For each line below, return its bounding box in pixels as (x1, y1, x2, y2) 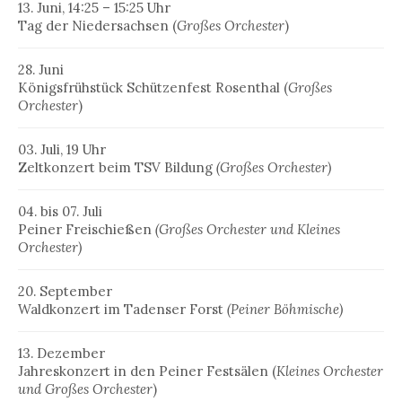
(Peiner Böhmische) (227, 301, 343, 319)
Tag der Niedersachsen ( (18, 17, 177, 35)
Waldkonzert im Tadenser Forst (18, 301, 227, 319)
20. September (18, 283, 112, 301)
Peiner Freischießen (18, 221, 155, 239)
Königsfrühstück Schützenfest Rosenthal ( (18, 79, 288, 97)
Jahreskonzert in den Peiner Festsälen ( (18, 363, 276, 380)
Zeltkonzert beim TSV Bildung (18, 159, 216, 177)
